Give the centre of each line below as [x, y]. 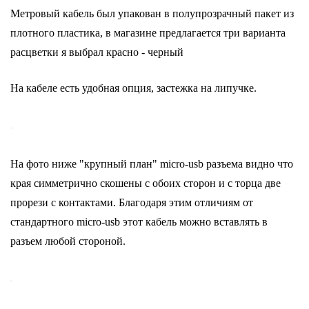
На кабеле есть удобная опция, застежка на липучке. [133, 88]
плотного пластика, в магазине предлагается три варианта [148, 33]
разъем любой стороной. [68, 241]
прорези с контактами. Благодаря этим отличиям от [132, 202]
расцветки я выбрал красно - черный [97, 52]
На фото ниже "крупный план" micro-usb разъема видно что [152, 164]
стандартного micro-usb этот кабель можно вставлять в [139, 222]
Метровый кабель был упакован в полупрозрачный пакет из [152, 13]
